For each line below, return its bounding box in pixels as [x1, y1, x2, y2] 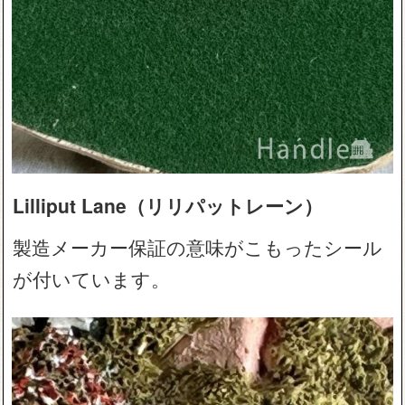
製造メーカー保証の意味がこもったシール [13, 232, 383, 260]
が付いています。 [13, 264, 171, 292]
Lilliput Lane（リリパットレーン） [13, 191, 324, 219]
